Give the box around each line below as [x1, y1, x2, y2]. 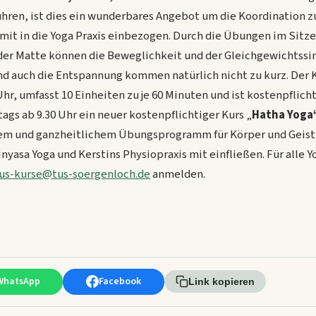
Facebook [98, 274, 141, 288]
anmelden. [150, 166, 207, 183]
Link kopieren [188, 276, 255, 288]
